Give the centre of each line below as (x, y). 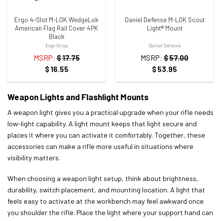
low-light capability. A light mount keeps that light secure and (102, 123)
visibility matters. (34, 157)
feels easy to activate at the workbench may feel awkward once (106, 201)
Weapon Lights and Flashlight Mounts (78, 97)
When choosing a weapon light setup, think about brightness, (103, 178)
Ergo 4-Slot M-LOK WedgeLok (56, 19)
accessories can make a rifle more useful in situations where (100, 146)
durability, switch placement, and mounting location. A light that (106, 189)
